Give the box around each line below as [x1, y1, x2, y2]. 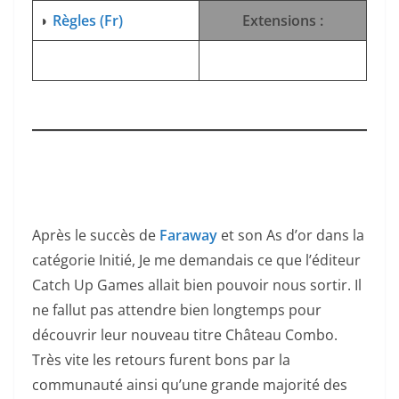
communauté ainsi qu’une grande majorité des [32, 375, 347, 395]
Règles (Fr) [53, 11, 123, 31]
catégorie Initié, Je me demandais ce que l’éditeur [32, 250, 361, 271]
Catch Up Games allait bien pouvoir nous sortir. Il [32, 275, 362, 296]
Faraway [159, 225, 217, 246]
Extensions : [242, 11, 323, 31]
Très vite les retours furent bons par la [32, 350, 290, 370]
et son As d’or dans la [217, 225, 364, 246]
